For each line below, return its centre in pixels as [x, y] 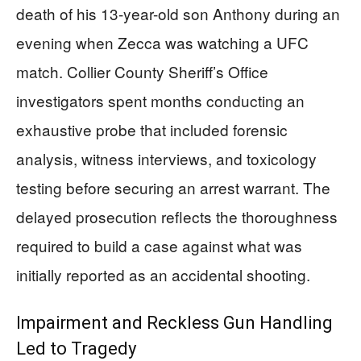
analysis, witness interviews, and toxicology [166, 158]
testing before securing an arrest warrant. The [173, 187]
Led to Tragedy [76, 348]
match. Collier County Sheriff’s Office [142, 71]
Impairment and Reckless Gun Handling [174, 322]
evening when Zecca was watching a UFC [162, 42]
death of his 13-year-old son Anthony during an [178, 13]
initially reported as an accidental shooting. [163, 274]
